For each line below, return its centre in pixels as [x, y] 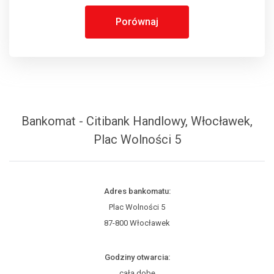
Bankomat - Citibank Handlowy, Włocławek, [137, 121]
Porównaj [137, 22]
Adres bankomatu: [137, 191]
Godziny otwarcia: [137, 257]
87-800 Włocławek [137, 223]
